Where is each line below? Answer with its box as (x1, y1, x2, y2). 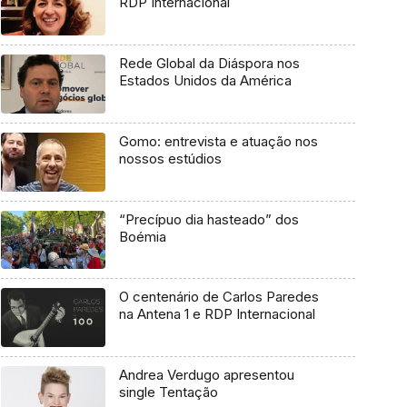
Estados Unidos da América (118, 72, 292, 90)
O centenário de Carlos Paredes (118, 288, 319, 306)
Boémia (118, 227, 166, 245)
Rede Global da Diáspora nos (118, 55, 300, 73)
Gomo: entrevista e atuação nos (118, 132, 318, 150)
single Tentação (118, 383, 218, 402)
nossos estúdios (118, 149, 222, 167)
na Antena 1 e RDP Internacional (118, 305, 315, 323)
